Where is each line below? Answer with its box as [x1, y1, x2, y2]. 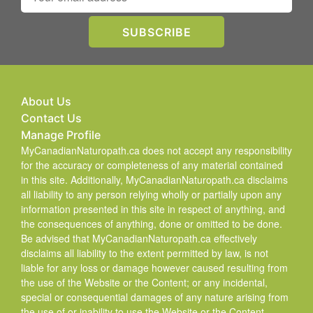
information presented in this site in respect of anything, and [21, 202, 285, 216]
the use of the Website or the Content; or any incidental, [21, 275, 268, 289]
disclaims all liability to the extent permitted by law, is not [21, 246, 268, 260]
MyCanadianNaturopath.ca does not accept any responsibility [21, 143, 292, 157]
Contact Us [21, 111, 82, 125]
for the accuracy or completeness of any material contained [21, 158, 283, 172]
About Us [21, 94, 71, 108]
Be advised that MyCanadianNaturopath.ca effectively [21, 231, 257, 245]
